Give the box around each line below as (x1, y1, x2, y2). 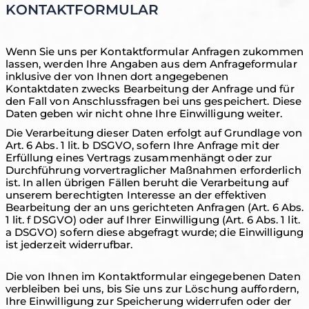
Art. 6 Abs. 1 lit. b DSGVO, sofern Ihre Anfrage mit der (5, 139, 280, 152)
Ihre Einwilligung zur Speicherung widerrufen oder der (5, 295, 291, 308)
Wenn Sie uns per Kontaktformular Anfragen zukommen (5, 45, 304, 58)
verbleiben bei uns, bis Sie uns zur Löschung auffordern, (5, 282, 299, 295)
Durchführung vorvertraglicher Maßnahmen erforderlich (5, 163, 301, 177)
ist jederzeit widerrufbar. (5, 238, 133, 251)
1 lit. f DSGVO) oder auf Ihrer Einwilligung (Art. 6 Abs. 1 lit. (5, 213, 300, 226)
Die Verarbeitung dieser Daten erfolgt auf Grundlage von (5, 126, 303, 139)
